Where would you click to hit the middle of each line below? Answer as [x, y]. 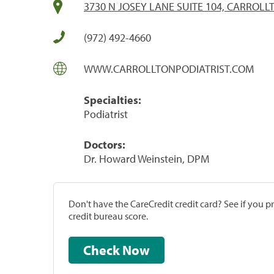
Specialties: [113, 100]
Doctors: [105, 144]
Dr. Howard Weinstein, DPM [146, 158]
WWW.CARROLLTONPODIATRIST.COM [169, 68]
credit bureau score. [108, 216]
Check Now [136, 250]
